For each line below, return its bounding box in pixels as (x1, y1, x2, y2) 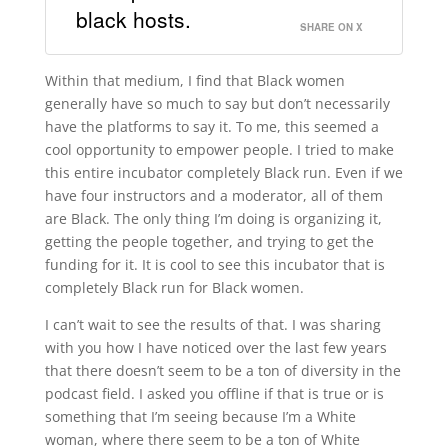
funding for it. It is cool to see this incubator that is (44, 254, 385, 274)
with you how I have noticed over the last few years (44, 337, 387, 357)
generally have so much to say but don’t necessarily (44, 93, 390, 113)
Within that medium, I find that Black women (44, 70, 345, 90)
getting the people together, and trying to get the (44, 231, 374, 251)
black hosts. (75, 3, 191, 34)
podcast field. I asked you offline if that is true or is (44, 383, 384, 403)
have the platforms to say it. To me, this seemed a (44, 116, 379, 136)
